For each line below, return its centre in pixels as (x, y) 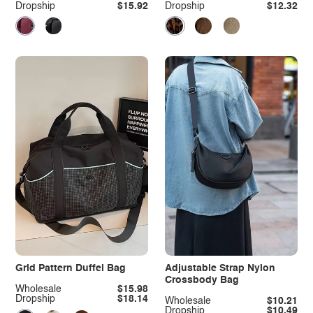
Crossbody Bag (202, 281)
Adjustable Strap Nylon (220, 269)
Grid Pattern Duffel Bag (70, 269)
